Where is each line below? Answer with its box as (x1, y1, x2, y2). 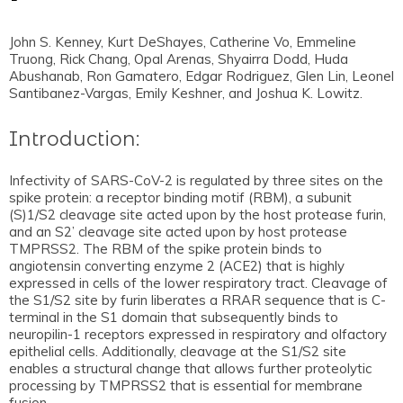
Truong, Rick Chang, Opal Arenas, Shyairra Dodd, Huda (9, 49, 348, 67)
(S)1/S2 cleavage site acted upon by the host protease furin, (9, 205, 386, 223)
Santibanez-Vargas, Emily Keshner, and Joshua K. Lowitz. (9, 84, 363, 102)
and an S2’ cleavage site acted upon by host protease (9, 222, 347, 240)
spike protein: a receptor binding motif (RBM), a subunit (9, 188, 352, 206)
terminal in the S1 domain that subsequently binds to (9, 308, 338, 326)
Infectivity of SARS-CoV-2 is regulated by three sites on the (9, 171, 383, 189)
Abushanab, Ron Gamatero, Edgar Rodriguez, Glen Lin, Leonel (9, 67, 394, 85)
